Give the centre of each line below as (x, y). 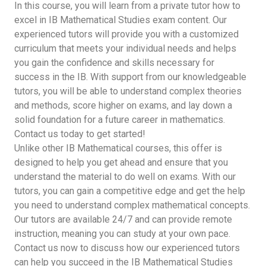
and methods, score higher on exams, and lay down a (123, 105)
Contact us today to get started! (80, 134)
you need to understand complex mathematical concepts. (132, 205)
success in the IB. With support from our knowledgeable (130, 77)
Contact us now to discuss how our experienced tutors (127, 248)
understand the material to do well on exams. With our (125, 176)
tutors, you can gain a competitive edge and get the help (130, 191)
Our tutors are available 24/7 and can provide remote (123, 219)
